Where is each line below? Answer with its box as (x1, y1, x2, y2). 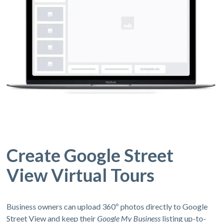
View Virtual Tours (6, 164, 155, 186)
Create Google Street (6, 144, 174, 166)
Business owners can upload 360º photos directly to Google (6, 202, 208, 212)
